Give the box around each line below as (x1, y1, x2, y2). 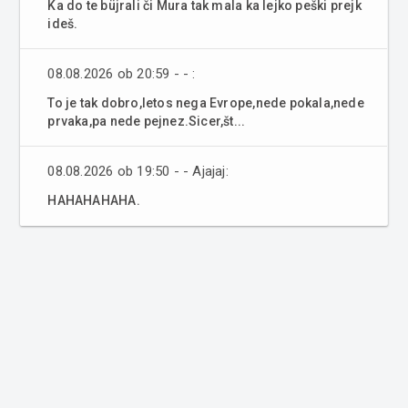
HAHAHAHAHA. (47, 193, 140, 209)
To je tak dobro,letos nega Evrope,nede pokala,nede (47, 96, 364, 111)
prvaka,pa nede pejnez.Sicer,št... (47, 114, 246, 129)
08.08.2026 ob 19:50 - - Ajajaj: (47, 163, 229, 180)
